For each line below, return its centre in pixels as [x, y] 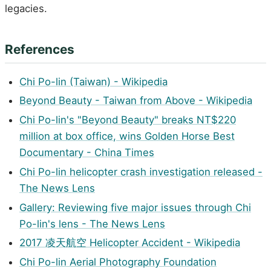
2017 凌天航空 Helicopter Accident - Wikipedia [130, 243]
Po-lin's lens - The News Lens [92, 224]
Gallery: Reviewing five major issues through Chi [135, 207]
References [40, 50]
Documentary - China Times [87, 153]
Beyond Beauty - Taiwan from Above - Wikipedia [136, 101]
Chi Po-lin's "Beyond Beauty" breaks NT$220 [128, 120]
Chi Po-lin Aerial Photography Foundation [118, 262]
